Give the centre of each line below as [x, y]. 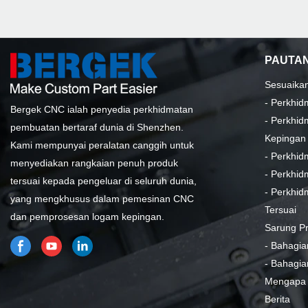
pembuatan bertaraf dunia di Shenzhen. [97, 127]
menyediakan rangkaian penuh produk [94, 163]
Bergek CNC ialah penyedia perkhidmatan [102, 109]
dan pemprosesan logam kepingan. [87, 217]
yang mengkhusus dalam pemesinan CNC [102, 199]
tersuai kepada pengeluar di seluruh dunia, [103, 181]
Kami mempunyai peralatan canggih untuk [102, 145]
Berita [277, 299]
